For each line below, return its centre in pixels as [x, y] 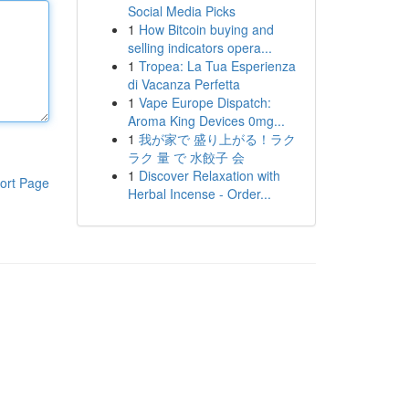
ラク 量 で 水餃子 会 [186, 157]
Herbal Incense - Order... [199, 194]
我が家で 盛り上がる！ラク [217, 139]
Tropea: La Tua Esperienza [217, 66]
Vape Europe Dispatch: [204, 102]
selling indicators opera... [199, 47]
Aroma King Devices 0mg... [206, 121]
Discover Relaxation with [209, 175]
